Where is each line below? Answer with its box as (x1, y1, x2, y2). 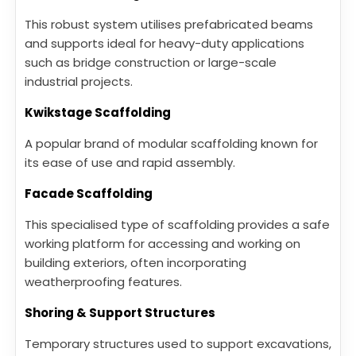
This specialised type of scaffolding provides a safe (25, 215, 330, 233)
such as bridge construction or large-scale (25, 53, 277, 71)
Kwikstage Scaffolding (25, 103, 171, 121)
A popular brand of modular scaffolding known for (25, 134, 318, 152)
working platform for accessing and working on (25, 234, 300, 252)
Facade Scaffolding (25, 184, 153, 202)
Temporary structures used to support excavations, (25, 335, 331, 352)
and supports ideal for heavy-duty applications (25, 34, 304, 52)
